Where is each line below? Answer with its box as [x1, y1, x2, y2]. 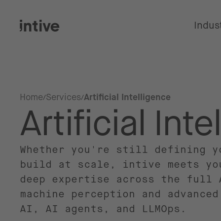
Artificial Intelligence [84, 92, 171, 102]
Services [46, 92, 81, 102]
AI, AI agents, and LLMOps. [20, 203, 186, 215]
